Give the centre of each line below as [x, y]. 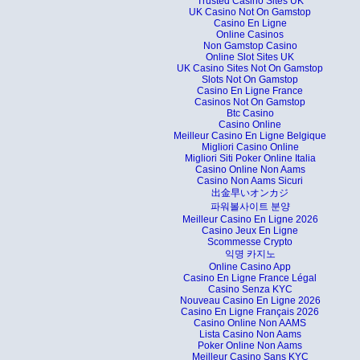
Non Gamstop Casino [250, 46]
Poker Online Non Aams [250, 346]
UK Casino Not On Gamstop [250, 12]
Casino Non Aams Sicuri [250, 181]
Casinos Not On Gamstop [250, 102]
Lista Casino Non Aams [250, 335]
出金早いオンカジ [250, 193]
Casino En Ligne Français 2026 [250, 312]
